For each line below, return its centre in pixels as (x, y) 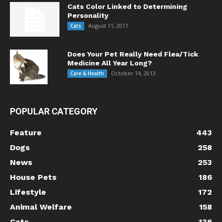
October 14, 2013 (133, 73)
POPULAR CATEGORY (54, 111)
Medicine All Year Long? (110, 63)
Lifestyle (28, 192)
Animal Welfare (41, 207)
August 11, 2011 (108, 26)
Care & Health (87, 73)
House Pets (33, 177)
